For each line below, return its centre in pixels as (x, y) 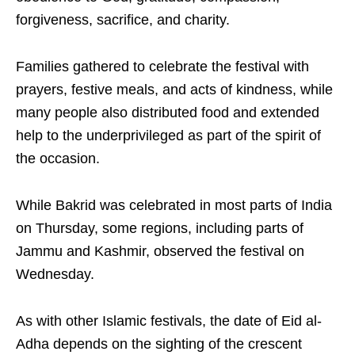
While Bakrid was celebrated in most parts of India (174, 206)
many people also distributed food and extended (168, 113)
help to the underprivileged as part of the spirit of (168, 136)
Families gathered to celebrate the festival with (162, 67)
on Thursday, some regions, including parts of (160, 229)
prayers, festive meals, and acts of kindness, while (174, 90)
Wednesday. (55, 275)
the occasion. (58, 159)
